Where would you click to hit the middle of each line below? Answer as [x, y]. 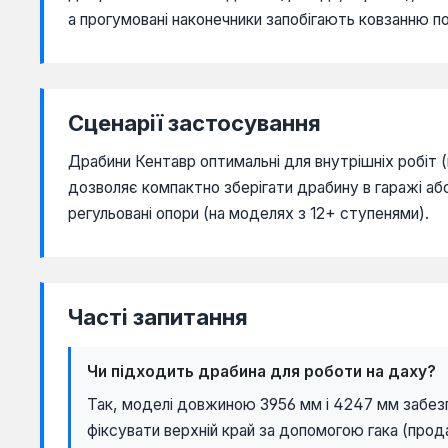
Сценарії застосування [194, 123]
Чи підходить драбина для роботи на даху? [261, 372]
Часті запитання [158, 317]
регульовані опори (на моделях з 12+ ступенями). [248, 214]
